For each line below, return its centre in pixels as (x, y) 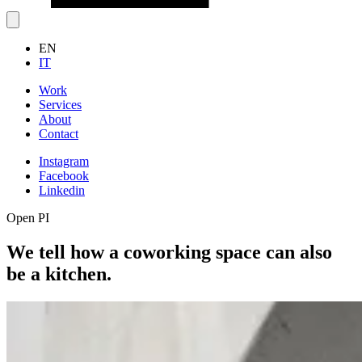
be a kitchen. (59, 274)
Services (60, 105)
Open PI (28, 218)
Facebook (64, 176)
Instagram (64, 161)
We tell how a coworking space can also (169, 252)
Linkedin (62, 190)
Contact (59, 134)
